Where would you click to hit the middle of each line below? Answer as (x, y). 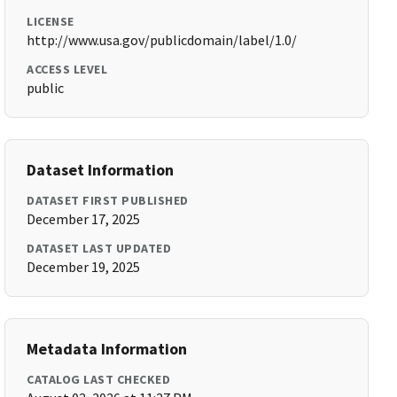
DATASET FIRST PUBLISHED (108, 200)
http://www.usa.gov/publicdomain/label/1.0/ (162, 40)
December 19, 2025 (84, 267)
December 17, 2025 (84, 219)
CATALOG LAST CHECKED (99, 379)
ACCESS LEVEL (67, 69)
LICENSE (51, 21)
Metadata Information (107, 349)
